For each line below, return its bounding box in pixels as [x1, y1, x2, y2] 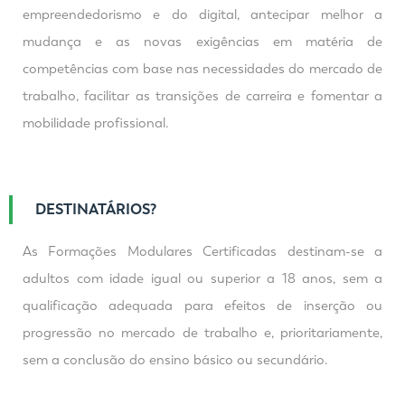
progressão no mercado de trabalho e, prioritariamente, [23, 325, 382, 341]
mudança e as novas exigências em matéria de [23, 33, 382, 50]
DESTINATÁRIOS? [35, 201, 156, 218]
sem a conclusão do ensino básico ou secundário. [23, 352, 328, 368]
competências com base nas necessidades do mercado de [23, 61, 382, 77]
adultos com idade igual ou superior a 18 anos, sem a [23, 270, 382, 287]
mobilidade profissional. [23, 115, 169, 131]
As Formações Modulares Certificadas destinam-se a [23, 243, 382, 259]
